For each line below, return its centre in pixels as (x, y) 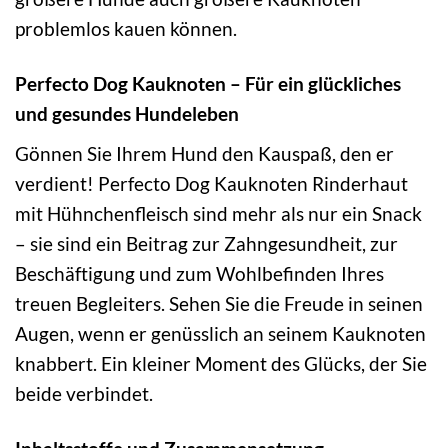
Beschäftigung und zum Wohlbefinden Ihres (199, 273)
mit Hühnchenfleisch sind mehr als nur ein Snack (218, 213)
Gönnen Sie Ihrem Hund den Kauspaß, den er (204, 153)
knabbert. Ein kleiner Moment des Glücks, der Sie (221, 363)
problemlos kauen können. (126, 29)
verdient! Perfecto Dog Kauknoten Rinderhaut (211, 183)
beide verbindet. (84, 393)
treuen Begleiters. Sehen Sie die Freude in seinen (219, 303)
